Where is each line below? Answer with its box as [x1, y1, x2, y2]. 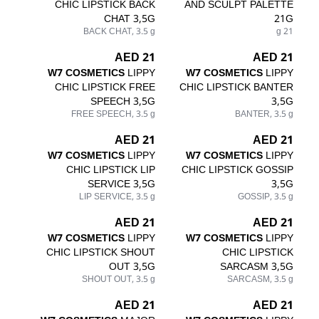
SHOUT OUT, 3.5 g [82, 270, 155, 288]
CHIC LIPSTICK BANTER [179, 76, 293, 98]
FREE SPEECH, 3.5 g [71, 105, 155, 123]
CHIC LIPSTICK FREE [55, 76, 155, 98]
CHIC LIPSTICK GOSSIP [182, 159, 293, 180]
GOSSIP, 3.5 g [238, 187, 293, 206]
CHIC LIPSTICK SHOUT [46, 241, 155, 263]
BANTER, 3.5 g [235, 105, 293, 123]
